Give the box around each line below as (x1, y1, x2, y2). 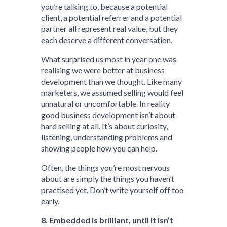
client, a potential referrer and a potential (41, 13, 182, 22)
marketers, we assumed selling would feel (41, 88, 184, 97)
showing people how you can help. (41, 143, 158, 153)
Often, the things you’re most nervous (41, 163, 170, 172)
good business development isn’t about (41, 110, 176, 120)
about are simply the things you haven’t (41, 174, 175, 183)
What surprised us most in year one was (41, 54, 177, 64)
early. (41, 196, 60, 206)
